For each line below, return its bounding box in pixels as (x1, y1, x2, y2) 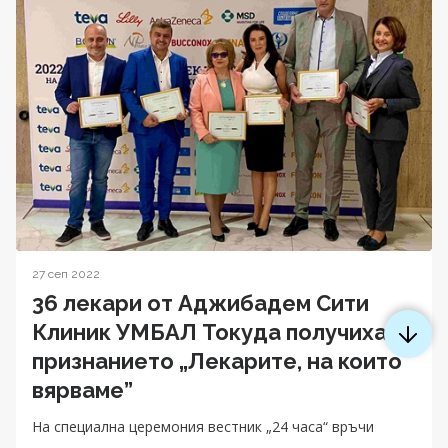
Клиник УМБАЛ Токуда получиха (32, 318, 387, 345)
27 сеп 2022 (32, 266, 100, 281)
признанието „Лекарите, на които (32, 347, 402, 374)
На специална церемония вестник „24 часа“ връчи (32, 416, 374, 436)
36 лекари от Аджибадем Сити (32, 289, 369, 316)
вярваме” (32, 376, 133, 403)
